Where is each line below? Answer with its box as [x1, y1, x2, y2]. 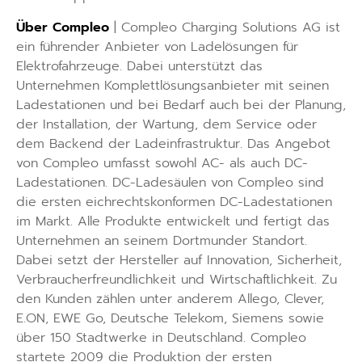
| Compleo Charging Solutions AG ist [109, 17, 340, 37]
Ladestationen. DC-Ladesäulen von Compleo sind [16, 172, 324, 192]
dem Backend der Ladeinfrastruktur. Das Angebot [16, 133, 330, 154]
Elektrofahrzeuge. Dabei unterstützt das [16, 56, 263, 76]
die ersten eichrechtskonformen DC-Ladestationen [16, 192, 332, 212]
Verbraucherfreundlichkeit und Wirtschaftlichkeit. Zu [16, 269, 337, 289]
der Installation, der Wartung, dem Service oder [16, 114, 317, 134]
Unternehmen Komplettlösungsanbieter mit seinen [16, 75, 329, 95]
